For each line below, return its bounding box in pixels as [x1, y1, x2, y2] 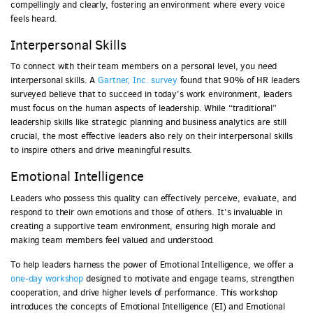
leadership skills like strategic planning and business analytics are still [10, 116, 287, 129]
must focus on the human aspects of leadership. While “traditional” [10, 102, 277, 115]
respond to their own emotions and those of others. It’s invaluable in [10, 205, 282, 218]
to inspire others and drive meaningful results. [10, 144, 193, 156]
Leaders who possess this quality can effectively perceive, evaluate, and [10, 191, 297, 204]
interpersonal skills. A [10, 74, 96, 87]
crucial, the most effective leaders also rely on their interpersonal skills [10, 130, 293, 143]
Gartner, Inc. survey [95, 74, 177, 87]
